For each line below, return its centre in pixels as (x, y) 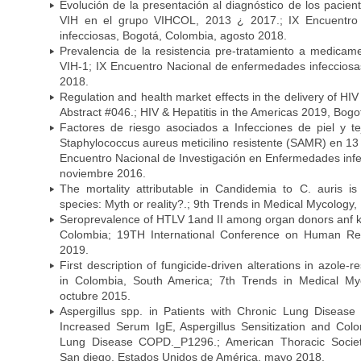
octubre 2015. (95, 295)
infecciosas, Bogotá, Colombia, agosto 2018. (173, 35)
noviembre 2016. (103, 173)
